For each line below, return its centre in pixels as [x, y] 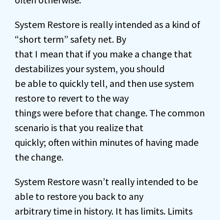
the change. [39, 157]
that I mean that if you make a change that [103, 54]
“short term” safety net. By [70, 39]
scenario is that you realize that [79, 127]
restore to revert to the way [72, 98]
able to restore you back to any [79, 196]
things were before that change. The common [110, 113]
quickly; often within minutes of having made [107, 142]
